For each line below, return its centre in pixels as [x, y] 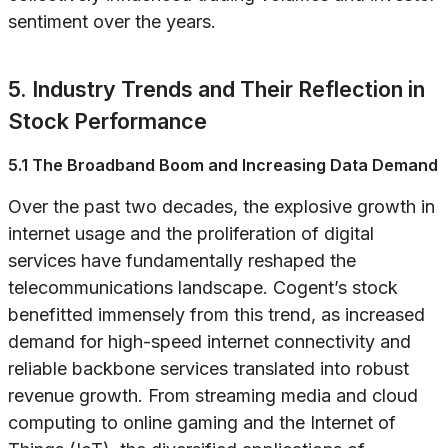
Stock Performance [107, 121]
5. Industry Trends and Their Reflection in [216, 89]
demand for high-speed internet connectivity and [209, 342]
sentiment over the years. [112, 22]
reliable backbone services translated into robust [208, 369]
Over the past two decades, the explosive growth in [221, 207]
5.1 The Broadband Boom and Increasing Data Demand [223, 165]
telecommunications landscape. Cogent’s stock [203, 288]
